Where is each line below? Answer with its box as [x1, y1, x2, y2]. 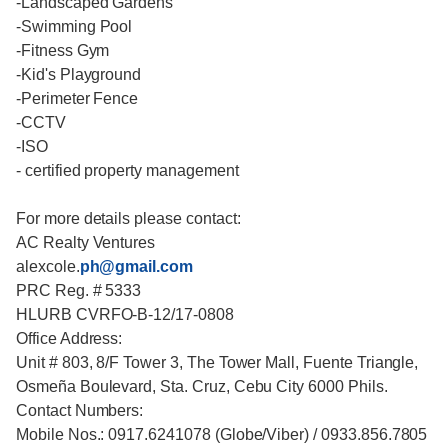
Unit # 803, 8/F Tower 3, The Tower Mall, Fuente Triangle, [16, 354, 423, 372]
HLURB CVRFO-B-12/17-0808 [16, 306, 238, 324]
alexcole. [16, 258, 80, 276]
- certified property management [16, 162, 239, 180]
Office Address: [16, 330, 127, 348]
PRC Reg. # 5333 [16, 282, 146, 300]
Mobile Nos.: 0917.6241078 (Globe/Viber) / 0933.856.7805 [16, 426, 428, 444]
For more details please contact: [16, 210, 245, 228]
